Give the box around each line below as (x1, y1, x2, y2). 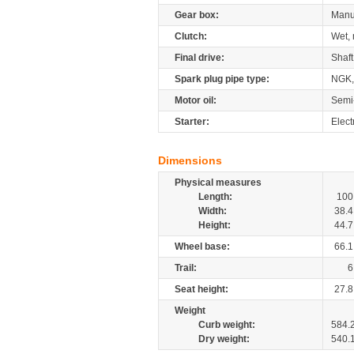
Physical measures (175, 177, 262, 188)
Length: (198, 191, 232, 202)
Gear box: (175, 9, 219, 21)
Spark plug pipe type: (175, 73, 269, 85)
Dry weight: (198, 333, 250, 345)
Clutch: (175, 31, 207, 42)
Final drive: (175, 52, 224, 63)
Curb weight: (198, 319, 255, 330)
